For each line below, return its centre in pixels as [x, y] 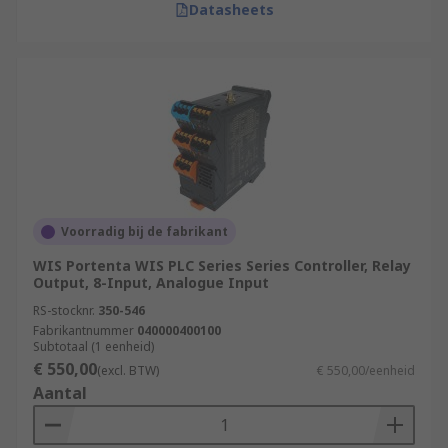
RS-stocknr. [64, 310]
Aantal [60, 393]
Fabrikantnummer [83, 330]
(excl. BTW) [128, 370]
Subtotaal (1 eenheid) [93, 346]
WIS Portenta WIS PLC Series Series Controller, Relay [222, 265]
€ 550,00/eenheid [366, 370]
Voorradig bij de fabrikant [144, 231]
